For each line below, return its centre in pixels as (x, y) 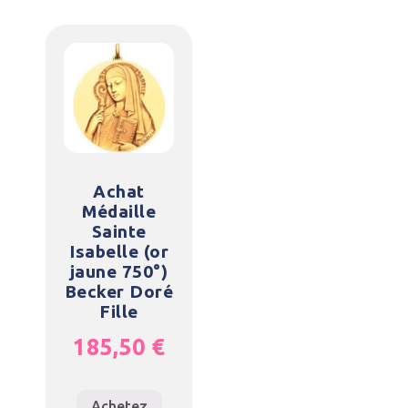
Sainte (119, 232)
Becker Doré (119, 292)
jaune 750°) (119, 272)
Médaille (119, 212)
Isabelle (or (119, 252)
